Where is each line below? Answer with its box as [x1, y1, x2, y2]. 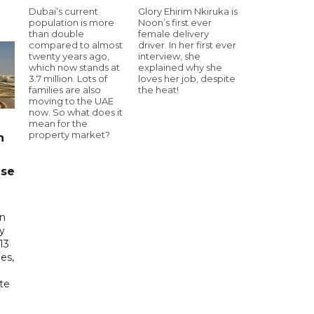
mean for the [29, 117, 88, 129]
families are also [29, 83, 101, 95]
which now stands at [29, 61, 120, 73]
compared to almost [29, 39, 123, 50]
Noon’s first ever [138, 16, 212, 28]
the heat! [138, 83, 179, 95]
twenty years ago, [29, 50, 109, 62]
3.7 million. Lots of [29, 72, 107, 84]
